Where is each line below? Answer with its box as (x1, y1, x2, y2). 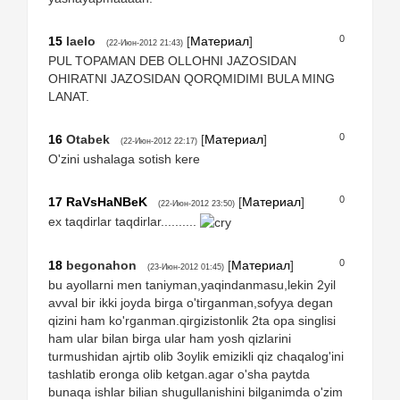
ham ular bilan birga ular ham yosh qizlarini (48, 330, 291, 346)
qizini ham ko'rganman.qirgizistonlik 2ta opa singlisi (48, 312, 336, 328)
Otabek (66, 131, 110, 146)
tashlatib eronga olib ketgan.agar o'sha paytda (48, 366, 310, 381)
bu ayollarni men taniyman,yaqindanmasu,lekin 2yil (48, 277, 336, 292)
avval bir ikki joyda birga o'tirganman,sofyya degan (48, 295, 333, 310)
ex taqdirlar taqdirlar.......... (48, 213, 200, 229)
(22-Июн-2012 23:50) (158, 198, 235, 208)
